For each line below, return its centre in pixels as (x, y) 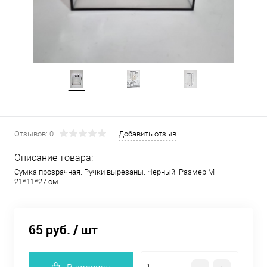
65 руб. (49, 230)
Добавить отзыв (148, 134)
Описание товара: (54, 158)
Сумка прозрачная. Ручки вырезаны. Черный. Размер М (114, 172)
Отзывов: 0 (34, 134)
